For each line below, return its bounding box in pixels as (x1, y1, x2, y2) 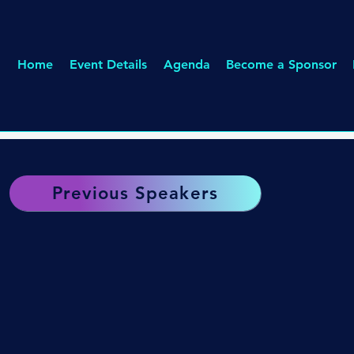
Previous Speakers (52, 183, 218, 204)
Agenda (163, 57, 210, 72)
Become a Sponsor (226, 57, 337, 72)
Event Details (69, 57, 147, 72)
